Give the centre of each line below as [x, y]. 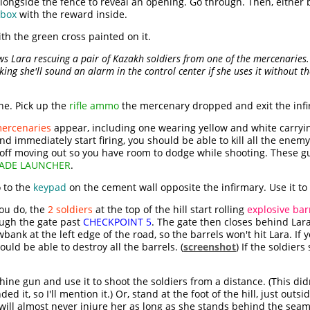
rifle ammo [94, 106]
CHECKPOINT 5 [117, 222]
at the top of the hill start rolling [170, 210]
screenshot [210, 247]
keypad [50, 188]
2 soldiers [70, 210]
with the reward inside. [72, 15]
